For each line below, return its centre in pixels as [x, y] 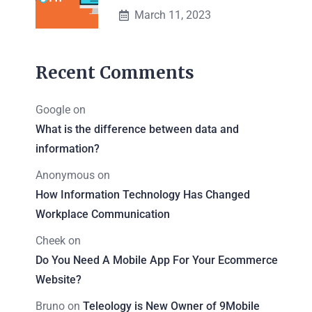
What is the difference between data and [137, 129]
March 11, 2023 [173, 15]
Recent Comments [115, 72]
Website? [58, 279]
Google [53, 109]
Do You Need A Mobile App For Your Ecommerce [157, 260]
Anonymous [65, 175]
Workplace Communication [103, 214]
